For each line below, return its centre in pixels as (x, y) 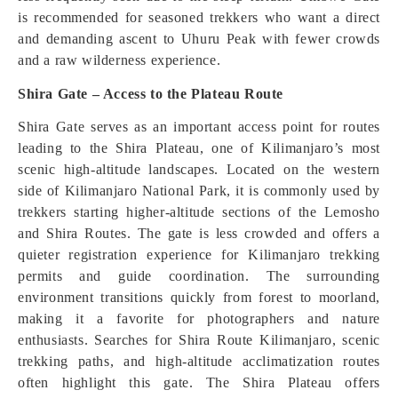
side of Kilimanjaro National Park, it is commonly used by (199, 191)
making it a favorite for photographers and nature (199, 318)
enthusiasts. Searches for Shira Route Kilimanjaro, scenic (199, 340)
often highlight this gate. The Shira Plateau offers (199, 382)
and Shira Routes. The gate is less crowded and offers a (199, 233)
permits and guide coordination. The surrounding (199, 276)
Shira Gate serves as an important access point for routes (199, 127)
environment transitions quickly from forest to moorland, (199, 297)
